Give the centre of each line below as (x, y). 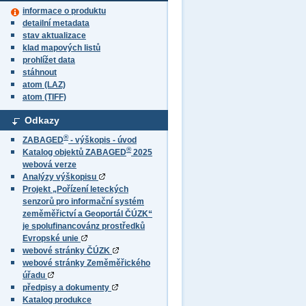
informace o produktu (64, 11)
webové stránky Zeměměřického (86, 263)
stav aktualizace (54, 36)
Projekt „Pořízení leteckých (75, 189)
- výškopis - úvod (102, 140)
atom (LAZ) (44, 85)
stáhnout (40, 72)
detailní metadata (56, 23)
